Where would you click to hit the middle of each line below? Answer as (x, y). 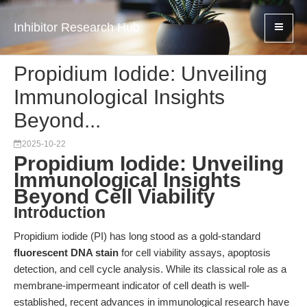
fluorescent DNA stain (66, 253)
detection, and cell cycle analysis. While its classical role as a (150, 269)
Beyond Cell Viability (114, 196)
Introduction (60, 213)
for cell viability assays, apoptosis (195, 253)
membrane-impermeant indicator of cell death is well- (132, 285)
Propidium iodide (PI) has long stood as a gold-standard (137, 236)
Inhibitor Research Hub (77, 27)
